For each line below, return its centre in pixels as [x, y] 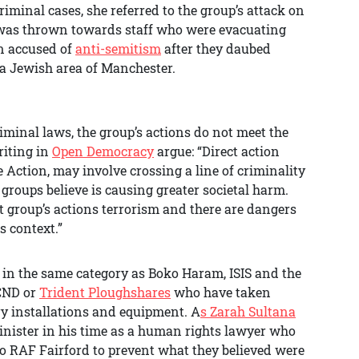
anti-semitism [118, 48]
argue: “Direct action [217, 151]
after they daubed [216, 48]
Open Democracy [103, 151]
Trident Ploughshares [105, 292]
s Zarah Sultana [248, 311]
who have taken [221, 292]
